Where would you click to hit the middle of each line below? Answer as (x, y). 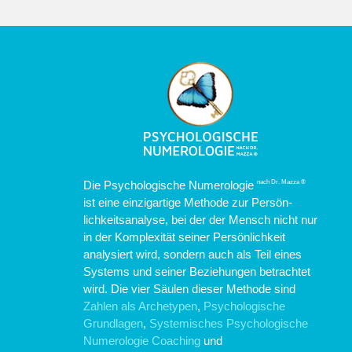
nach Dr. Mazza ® (281, 182)
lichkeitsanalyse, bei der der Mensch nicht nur (200, 220)
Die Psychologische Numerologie (170, 185)
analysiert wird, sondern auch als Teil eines (192, 254)
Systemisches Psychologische (228, 323)
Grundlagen (113, 323)
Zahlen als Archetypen (140, 306)
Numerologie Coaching (141, 341)
